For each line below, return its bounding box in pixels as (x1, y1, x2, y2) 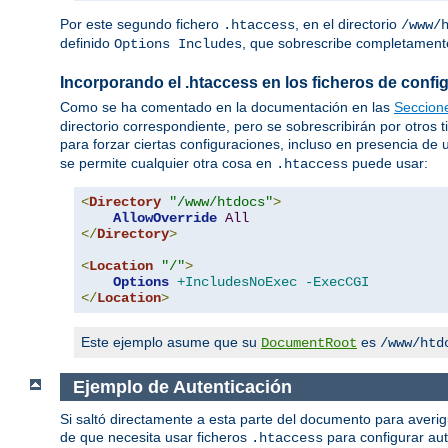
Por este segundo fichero (60, 15, 223, 32)
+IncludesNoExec (177, 274, 297, 291)
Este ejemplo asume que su (81, 334, 261, 351)
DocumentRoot (261, 335, 357, 352)
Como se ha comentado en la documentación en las (60, 99, 394, 116)
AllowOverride (113, 210, 217, 227)
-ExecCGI (305, 274, 369, 291)
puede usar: (348, 155, 428, 172)
